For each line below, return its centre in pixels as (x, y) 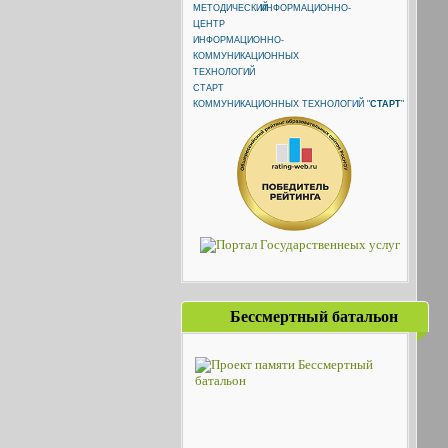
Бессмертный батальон (314, 316)
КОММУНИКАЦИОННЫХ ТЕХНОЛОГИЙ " (281, 104)
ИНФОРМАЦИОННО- (305, 8)
